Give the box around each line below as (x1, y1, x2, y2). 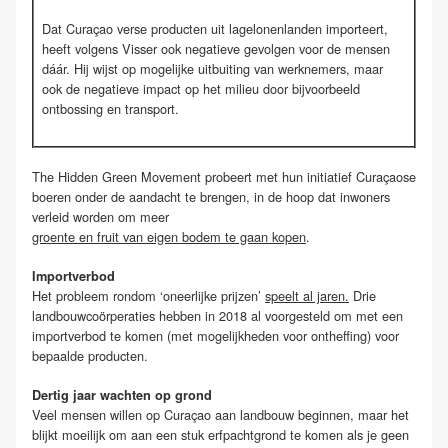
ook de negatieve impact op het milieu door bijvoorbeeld (42, 78, 360, 98)
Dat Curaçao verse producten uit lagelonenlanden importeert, (42, 18, 388, 38)
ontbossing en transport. (42, 98, 179, 118)
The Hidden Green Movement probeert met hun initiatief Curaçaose (32, 166, 416, 186)
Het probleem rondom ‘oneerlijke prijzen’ (32, 285, 265, 305)
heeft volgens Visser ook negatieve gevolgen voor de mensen (42, 38, 390, 58)
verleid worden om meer (32, 206, 169, 226)
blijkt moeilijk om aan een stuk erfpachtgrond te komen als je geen (32, 425, 409, 445)
